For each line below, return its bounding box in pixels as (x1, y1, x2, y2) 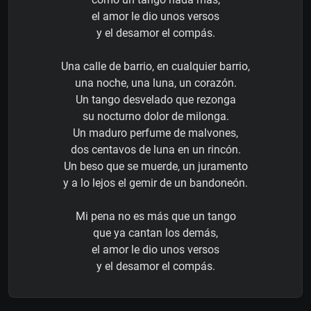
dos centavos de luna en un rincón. (70, 143, 241, 157)
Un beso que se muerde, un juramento (63, 160, 248, 174)
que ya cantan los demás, (93, 226, 218, 240)
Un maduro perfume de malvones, (73, 126, 238, 140)
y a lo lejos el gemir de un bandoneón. (63, 176, 248, 190)
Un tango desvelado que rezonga (75, 93, 236, 107)
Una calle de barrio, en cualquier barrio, (61, 60, 250, 74)
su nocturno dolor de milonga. (82, 110, 229, 124)
